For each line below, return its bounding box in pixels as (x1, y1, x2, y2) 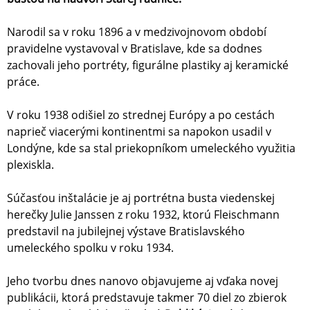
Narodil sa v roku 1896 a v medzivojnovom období (7, 24, 266, 39)
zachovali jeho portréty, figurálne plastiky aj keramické (7, 57, 289, 73)
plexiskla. (7, 157, 54, 172)
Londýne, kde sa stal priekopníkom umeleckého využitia (7, 140, 295, 156)
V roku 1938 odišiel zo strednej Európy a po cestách (7, 107, 275, 122)
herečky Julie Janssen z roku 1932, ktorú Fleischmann (7, 207, 280, 222)
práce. (7, 74, 39, 89)
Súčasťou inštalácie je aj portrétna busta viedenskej (7, 190, 275, 206)
